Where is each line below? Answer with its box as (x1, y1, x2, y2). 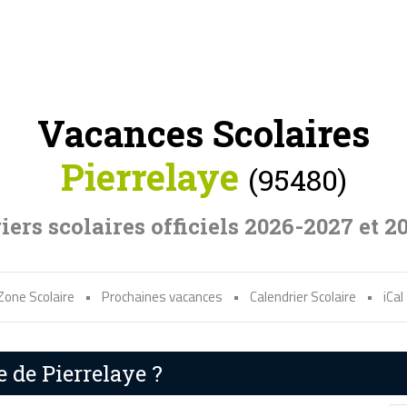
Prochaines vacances (102, 286, 223, 308)
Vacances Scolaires (37, 109, 370, 158)
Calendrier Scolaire (250, 286, 356, 308)
